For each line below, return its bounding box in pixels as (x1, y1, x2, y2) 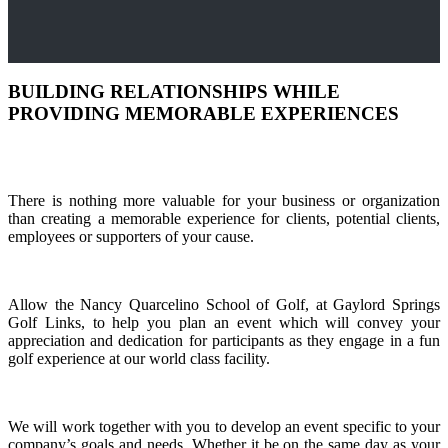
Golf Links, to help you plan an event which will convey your (8, 314, 440, 332)
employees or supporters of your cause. (8, 228, 254, 246)
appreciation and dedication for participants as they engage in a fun (8, 332, 440, 350)
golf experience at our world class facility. (8, 350, 270, 368)
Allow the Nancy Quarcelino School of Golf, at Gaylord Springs (8, 296, 440, 314)
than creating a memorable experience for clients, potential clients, (8, 210, 440, 228)
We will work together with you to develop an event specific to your (8, 418, 440, 436)
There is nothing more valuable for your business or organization (8, 192, 440, 210)
